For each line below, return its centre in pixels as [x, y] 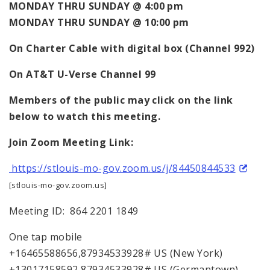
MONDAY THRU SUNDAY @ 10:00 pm [99, 22]
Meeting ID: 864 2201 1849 [74, 211]
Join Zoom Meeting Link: [71, 142]
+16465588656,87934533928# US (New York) [116, 253]
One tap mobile [46, 237]
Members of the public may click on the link [121, 100]
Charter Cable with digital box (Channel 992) [142, 48]
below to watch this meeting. [86, 116]
